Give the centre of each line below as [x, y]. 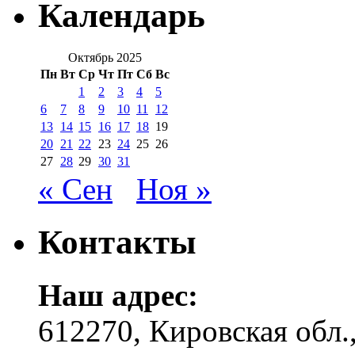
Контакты [117, 242]
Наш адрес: [118, 295]
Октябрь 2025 [105, 58]
